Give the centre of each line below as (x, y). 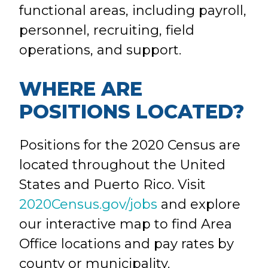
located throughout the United (123, 165)
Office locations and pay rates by (127, 244)
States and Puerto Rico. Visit (113, 185)
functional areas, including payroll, (133, 10)
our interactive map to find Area (126, 224)
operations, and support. (100, 50)
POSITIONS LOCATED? (132, 112)
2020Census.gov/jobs (89, 204)
